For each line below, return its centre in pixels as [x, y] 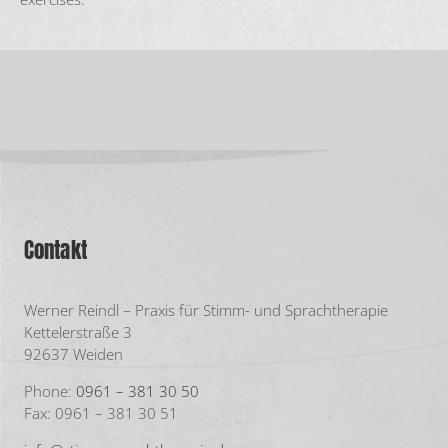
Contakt [55, 249]
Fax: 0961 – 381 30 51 [101, 412]
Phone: [50, 390]
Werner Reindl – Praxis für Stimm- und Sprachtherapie [206, 309]
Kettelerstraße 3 [78, 331]
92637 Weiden [73, 353]
